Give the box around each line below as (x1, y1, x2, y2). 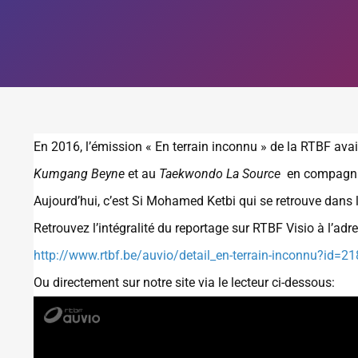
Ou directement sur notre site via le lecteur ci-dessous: (34, 275, 335, 290)
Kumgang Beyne (34, 166, 125, 181)
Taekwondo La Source (159, 166, 280, 181)
